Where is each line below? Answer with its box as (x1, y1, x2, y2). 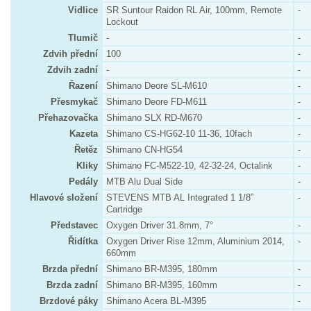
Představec (51, 220, 98, 230)
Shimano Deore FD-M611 (106, 96, 207, 107)
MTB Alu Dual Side (106, 176, 183, 187)
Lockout (106, 17, 138, 27)
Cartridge (106, 204, 142, 215)
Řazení (69, 81, 98, 91)
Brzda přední (42, 264, 98, 274)
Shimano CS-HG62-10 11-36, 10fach (106, 128, 252, 139)
